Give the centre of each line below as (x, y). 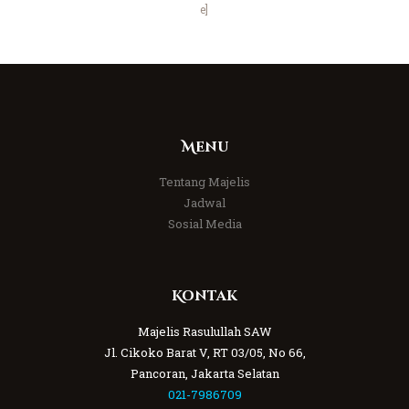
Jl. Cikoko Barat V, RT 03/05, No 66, (204, 352)
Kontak (204, 297)
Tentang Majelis (204, 182)
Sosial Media (204, 224)
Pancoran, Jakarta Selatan (204, 373)
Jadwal (204, 203)
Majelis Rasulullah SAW (204, 331)
